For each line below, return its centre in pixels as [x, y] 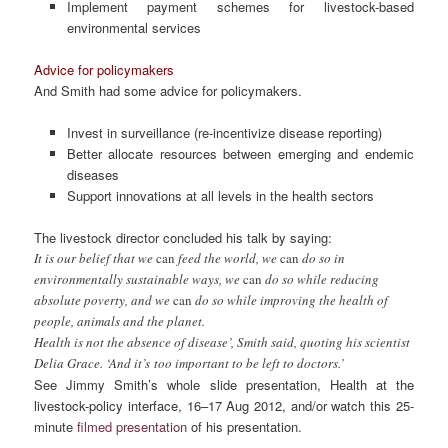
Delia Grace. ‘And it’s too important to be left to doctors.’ [189, 363]
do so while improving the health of [290, 300]
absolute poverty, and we [104, 300]
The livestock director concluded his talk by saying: [183, 238]
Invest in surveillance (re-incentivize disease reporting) [224, 133]
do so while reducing [321, 279]
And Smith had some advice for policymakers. [168, 91]
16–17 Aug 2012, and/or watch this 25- [297, 406]
